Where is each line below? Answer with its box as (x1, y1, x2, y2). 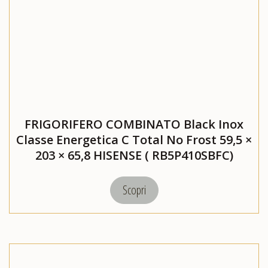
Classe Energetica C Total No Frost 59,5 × (16, 132, 252, 148)
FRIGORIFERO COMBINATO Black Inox (25, 116, 243, 133)
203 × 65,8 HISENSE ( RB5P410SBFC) (35, 147, 233, 164)
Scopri (122, 182, 146, 199)
